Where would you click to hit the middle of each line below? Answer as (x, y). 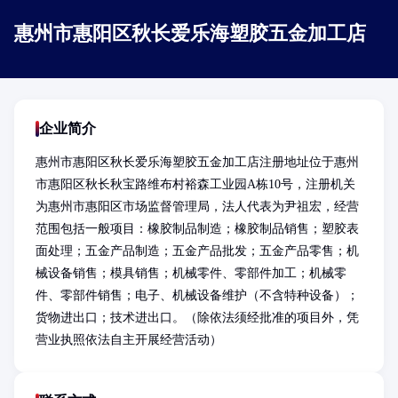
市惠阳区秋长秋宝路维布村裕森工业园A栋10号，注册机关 (195, 184)
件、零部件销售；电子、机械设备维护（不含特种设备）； (197, 295)
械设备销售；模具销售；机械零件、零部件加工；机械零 (191, 273)
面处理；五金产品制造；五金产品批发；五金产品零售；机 (197, 251)
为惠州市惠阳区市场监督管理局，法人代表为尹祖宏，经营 (197, 207)
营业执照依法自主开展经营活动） (129, 340)
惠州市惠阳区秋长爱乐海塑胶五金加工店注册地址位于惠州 (197, 162)
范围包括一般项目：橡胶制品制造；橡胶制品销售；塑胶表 (197, 229)
